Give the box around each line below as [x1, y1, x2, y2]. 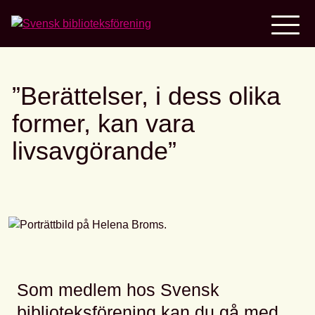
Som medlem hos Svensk [17, 280, 219, 300]
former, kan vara [12, 109, 195, 138]
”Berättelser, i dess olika [12, 82, 281, 110]
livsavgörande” [12, 136, 176, 165]
